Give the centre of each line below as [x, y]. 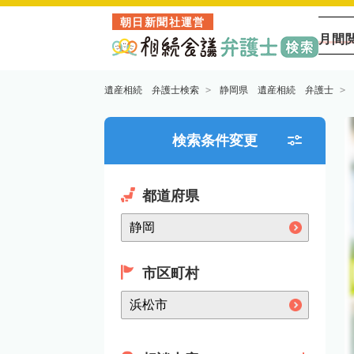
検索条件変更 [215, 141]
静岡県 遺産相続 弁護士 [277, 90]
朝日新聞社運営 [163, 22]
